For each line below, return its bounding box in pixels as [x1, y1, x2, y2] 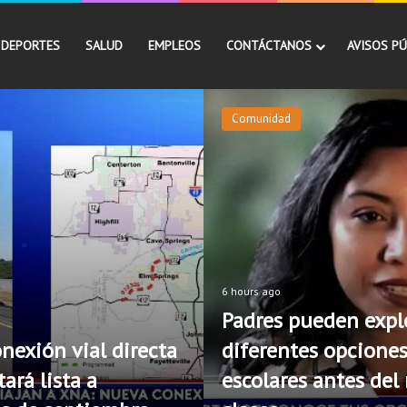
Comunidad [232, 111, 291, 126]
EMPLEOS [148, 37, 201, 54]
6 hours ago [222, 284, 281, 298]
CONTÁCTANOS [226, 37, 312, 54]
